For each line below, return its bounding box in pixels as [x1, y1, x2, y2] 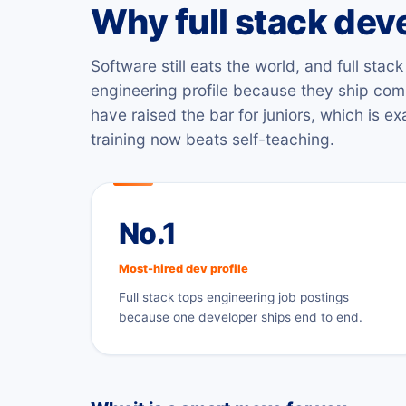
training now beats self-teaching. [91, 129, 334, 149]
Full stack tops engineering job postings [119, 289, 349, 304]
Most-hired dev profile [119, 261, 248, 275]
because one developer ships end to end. [119, 309, 362, 324]
